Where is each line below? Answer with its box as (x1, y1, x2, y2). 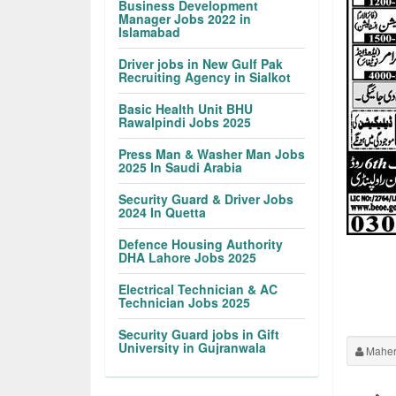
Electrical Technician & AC (118, 280, 278, 298)
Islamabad (118, 23, 181, 41)
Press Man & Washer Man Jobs (118, 145, 306, 163)
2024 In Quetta (118, 203, 207, 221)
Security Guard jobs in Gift (118, 325, 280, 343)
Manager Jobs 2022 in (118, 10, 252, 27)
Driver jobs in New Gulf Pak (118, 55, 284, 72)
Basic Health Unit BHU (118, 100, 254, 118)
